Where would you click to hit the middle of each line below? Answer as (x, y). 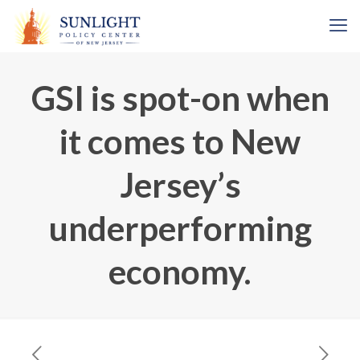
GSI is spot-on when (180, 98)
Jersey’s (180, 185)
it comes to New (180, 141)
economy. (180, 272)
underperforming (180, 228)
